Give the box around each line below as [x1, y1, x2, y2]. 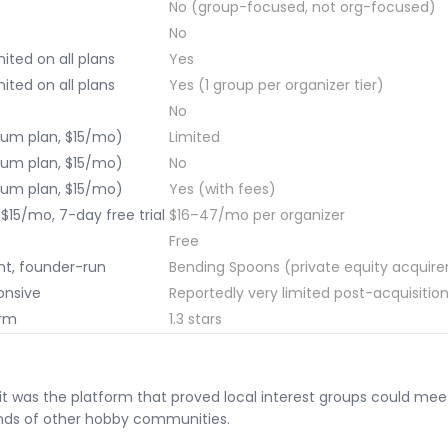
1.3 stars [169, 308, 222, 329]
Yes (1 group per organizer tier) [169, 74, 384, 95]
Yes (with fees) [169, 178, 276, 199]
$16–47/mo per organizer [169, 204, 345, 225]
